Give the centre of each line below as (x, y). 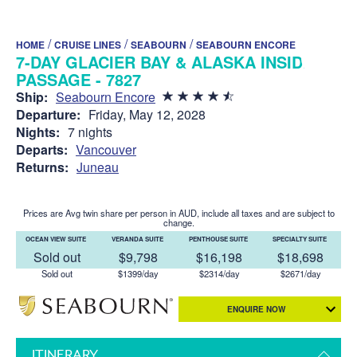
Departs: (42, 149)
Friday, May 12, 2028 (147, 114)
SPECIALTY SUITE (300, 238)
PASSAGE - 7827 (78, 79)
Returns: (42, 167)
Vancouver (106, 149)
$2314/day (219, 273)
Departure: (48, 114)
